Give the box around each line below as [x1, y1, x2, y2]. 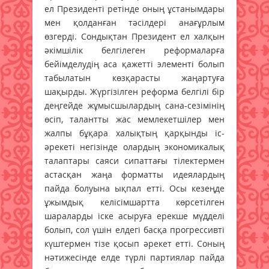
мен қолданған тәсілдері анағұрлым [44, 16, 225, 28]
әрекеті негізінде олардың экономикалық [44, 141, 225, 153]
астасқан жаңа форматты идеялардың [44, 168, 225, 180]
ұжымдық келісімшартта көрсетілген [44, 196, 225, 208]
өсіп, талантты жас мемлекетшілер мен [44, 113, 225, 125]
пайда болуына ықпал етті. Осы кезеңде [44, 182, 225, 194]
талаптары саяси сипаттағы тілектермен [44, 154, 225, 166]
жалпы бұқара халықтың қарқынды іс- [44, 127, 225, 139]
